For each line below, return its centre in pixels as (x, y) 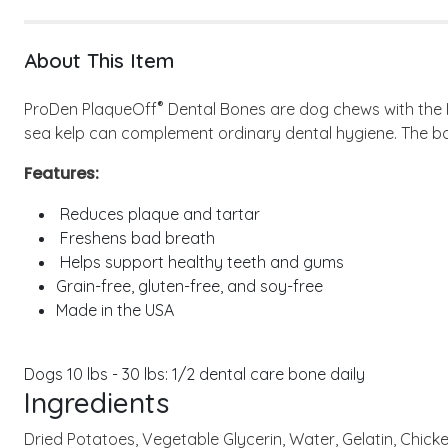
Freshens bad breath (135, 238)
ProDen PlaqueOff (90, 109)
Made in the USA (115, 310)
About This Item (99, 60)
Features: (61, 173)
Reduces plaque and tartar (158, 214)
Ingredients (96, 402)
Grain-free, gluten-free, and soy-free (189, 286)
